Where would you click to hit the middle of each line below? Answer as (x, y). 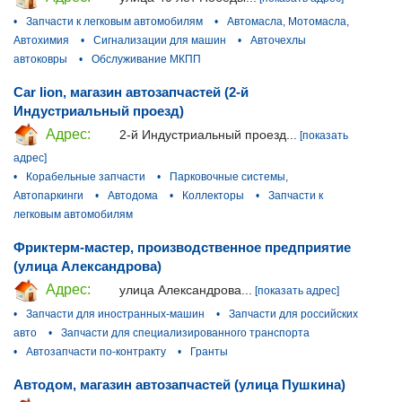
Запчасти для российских (293, 315)
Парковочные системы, (229, 177)
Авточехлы (278, 40)
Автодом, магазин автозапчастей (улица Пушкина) (179, 385)
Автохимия (41, 40)
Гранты (209, 352)
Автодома (133, 196)
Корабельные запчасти (86, 177)
